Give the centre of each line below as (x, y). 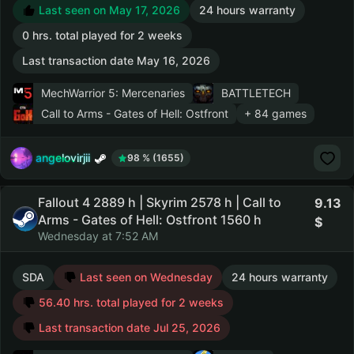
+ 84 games (275, 113)
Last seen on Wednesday (145, 277)
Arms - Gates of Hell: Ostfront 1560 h (150, 220)
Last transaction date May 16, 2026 (116, 60)
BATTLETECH (256, 93)
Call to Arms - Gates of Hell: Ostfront (135, 113)
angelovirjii (63, 157)
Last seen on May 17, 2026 (108, 10)
